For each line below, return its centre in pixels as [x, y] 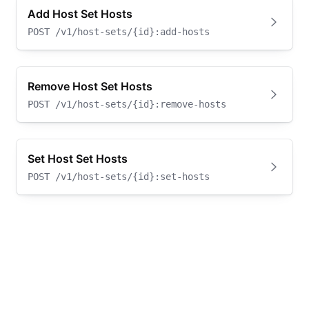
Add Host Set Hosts [80, 14]
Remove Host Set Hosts [90, 86]
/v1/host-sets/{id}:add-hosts [132, 32]
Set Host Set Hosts [78, 159]
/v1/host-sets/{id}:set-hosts [132, 177]
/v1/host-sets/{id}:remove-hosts [141, 104]
